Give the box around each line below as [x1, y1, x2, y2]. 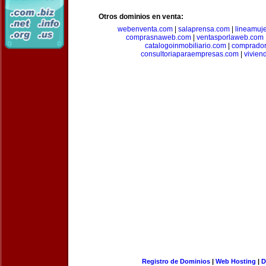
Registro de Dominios [141, 258, 210, 265]
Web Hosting [215, 258, 256, 265]
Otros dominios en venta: [99, 12, 183, 21]
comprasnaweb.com [126, 33, 191, 42]
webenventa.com [118, 25, 173, 33]
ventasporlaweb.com [197, 33, 264, 42]
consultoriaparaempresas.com [140, 50, 239, 58]
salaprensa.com [178, 25, 230, 33]
